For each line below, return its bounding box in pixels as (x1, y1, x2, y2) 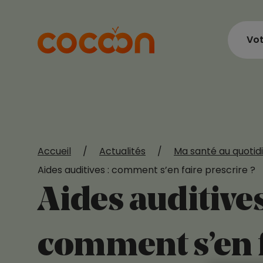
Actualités (99, 144, 146, 158)
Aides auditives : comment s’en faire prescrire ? (38, 163, 255, 177)
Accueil (38, 144, 71, 158)
